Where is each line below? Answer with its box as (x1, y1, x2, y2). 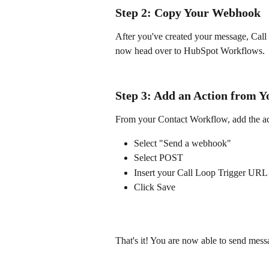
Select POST (134, 153, 183, 163)
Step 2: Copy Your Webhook (115, 6, 261, 20)
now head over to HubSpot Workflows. (115, 46, 265, 56)
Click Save (134, 182, 175, 193)
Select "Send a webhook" (134, 138, 231, 148)
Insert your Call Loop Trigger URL (134, 167, 268, 178)
